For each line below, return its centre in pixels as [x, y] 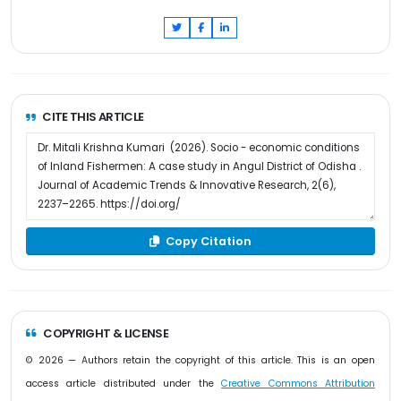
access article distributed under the [124, 383]
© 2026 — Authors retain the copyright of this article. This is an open [200, 360]
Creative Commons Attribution [299, 383]
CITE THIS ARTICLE [93, 117]
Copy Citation [207, 241]
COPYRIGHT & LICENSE [106, 333]
